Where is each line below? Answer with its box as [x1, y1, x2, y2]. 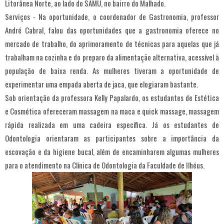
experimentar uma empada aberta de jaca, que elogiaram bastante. [5, 78, 198, 90]
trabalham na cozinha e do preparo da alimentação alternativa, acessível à [5, 51, 219, 63]
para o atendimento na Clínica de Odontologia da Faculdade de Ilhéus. [5, 159, 204, 171]
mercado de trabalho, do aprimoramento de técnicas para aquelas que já [5, 38, 219, 49]
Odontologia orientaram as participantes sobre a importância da [5, 132, 219, 144]
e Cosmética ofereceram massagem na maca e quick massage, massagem [5, 105, 219, 117]
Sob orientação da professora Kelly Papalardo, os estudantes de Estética [5, 92, 219, 103]
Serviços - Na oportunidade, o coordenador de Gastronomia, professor [5, 11, 219, 22]
